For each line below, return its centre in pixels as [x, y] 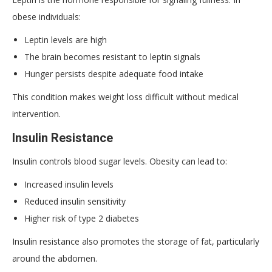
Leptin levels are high [66, 39]
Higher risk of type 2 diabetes [82, 218]
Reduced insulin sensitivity [75, 201]
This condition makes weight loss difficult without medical [125, 97]
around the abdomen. [55, 258]
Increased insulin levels [69, 184]
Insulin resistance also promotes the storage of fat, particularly [136, 241]
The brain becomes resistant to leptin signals [112, 56]
